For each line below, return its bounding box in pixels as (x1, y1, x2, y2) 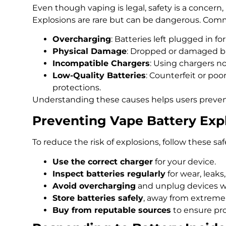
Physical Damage (52, 46, 127, 56)
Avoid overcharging (52, 181, 136, 191)
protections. (52, 83, 101, 93)
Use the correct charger (52, 156, 153, 166)
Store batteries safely (52, 193, 143, 203)
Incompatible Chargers (52, 59, 150, 69)
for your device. (153, 156, 216, 166)
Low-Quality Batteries (52, 71, 146, 81)
